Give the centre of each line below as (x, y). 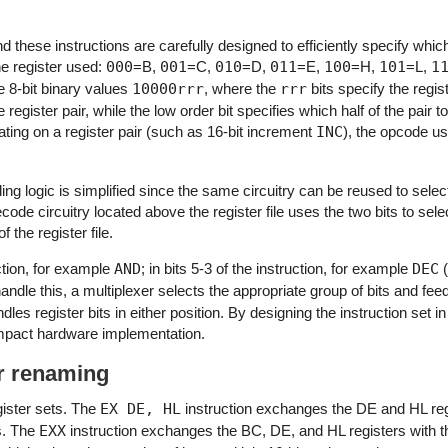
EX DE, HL (140, 408)
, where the (242, 89)
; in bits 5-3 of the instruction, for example (276, 268)
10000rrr (168, 89)
